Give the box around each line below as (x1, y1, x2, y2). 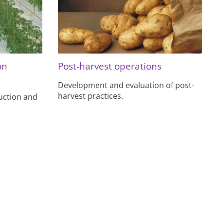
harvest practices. (58, 91, 124, 102)
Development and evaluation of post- (58, 80, 195, 91)
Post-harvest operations (58, 60, 162, 73)
